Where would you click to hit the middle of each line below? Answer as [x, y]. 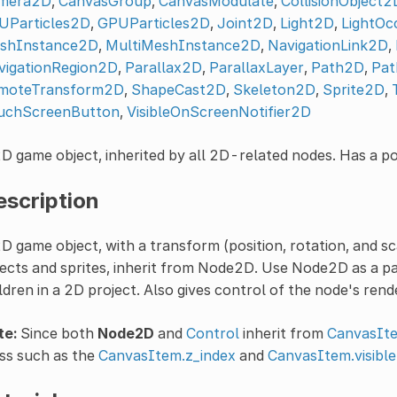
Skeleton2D [274, 89]
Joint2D [245, 23]
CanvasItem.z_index [167, 355]
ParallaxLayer [256, 67]
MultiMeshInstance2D [183, 45]
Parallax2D [163, 67]
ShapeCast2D [178, 89]
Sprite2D [353, 89]
